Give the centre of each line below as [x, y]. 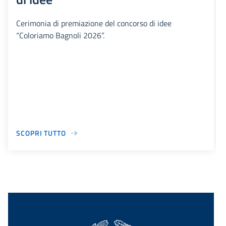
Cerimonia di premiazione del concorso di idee [94, 23]
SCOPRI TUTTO [41, 133]
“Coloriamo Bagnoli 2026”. [60, 36]
